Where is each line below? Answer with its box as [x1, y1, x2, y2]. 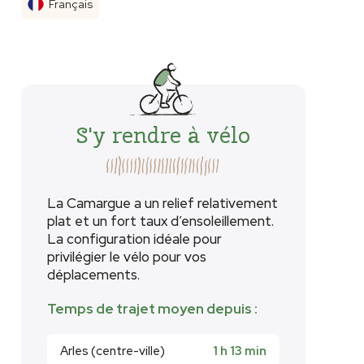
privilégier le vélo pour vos [47, 248, 206, 266]
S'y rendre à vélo [76, 119, 250, 149]
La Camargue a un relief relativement [47, 194, 278, 213]
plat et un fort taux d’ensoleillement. [47, 212, 274, 231]
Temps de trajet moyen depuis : [47, 300, 258, 318]
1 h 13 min [213, 342, 266, 359]
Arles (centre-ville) [60, 342, 165, 359]
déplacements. [47, 266, 140, 284]
